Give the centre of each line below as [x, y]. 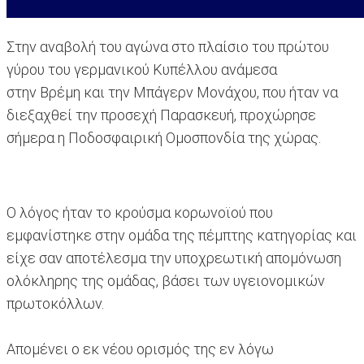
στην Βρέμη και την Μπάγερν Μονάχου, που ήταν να [172, 93]
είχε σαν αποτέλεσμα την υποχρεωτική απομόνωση [174, 258]
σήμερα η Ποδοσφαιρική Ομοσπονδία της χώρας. [164, 138]
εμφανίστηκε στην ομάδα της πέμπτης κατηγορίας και [182, 236]
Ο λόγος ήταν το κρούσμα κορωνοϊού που [140, 213]
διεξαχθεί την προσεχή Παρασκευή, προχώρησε [161, 115]
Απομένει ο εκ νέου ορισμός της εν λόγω [140, 349]
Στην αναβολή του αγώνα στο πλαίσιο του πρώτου [168, 47]
